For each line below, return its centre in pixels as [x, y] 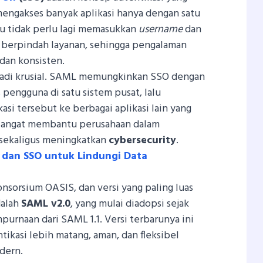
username [161, 29]
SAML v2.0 [46, 204]
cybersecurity [143, 140]
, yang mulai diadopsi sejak [130, 204]
